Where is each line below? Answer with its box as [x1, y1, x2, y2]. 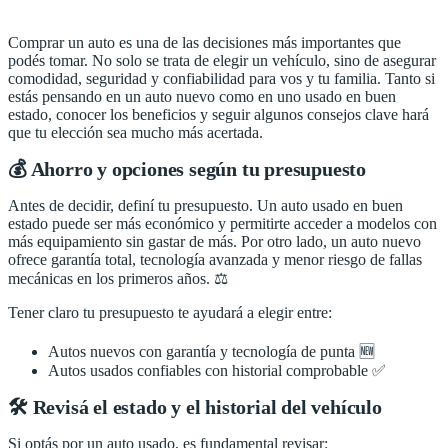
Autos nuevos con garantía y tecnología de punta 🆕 [48, 342, 375, 360]
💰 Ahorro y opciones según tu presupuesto [8, 158, 366, 181]
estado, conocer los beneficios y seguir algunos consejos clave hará [8, 105, 429, 123]
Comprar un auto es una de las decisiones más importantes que [8, 33, 401, 51]
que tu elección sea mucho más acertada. [8, 123, 263, 141]
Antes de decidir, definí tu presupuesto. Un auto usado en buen [8, 196, 403, 214]
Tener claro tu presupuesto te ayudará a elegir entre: [8, 303, 332, 321]
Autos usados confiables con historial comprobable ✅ [48, 361, 386, 379]
